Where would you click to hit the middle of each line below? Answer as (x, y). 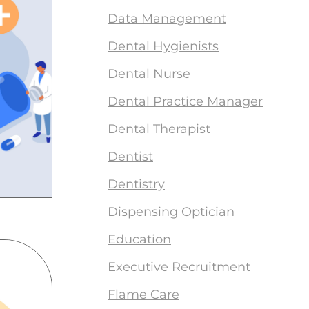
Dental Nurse (149, 74)
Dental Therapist (159, 129)
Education (139, 239)
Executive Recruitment (179, 267)
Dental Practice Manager (185, 101)
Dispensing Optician (171, 212)
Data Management (167, 19)
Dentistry (136, 184)
